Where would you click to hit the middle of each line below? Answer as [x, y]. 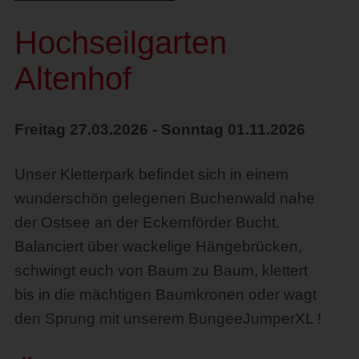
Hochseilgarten [120, 42]
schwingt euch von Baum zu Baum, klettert [161, 270]
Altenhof [73, 78]
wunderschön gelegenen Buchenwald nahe [164, 198]
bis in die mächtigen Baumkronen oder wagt [165, 294]
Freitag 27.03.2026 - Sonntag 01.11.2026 [159, 129]
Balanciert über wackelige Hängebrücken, [158, 246]
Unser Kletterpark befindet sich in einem [151, 174]
